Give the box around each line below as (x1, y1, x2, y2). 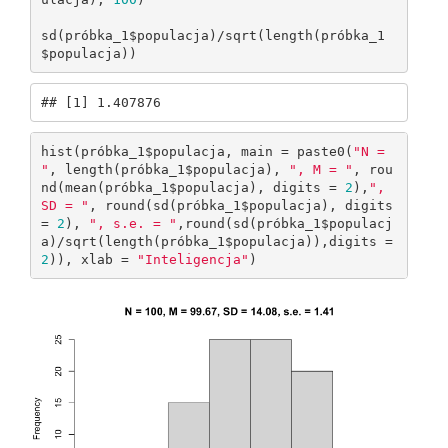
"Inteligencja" (136, 251, 249, 267)
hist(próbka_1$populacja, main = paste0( (40, 143, 353, 159)
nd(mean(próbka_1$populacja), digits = (40, 179, 345, 195)
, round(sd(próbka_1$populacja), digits (88, 197, 393, 213)
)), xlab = (48, 251, 137, 267)
